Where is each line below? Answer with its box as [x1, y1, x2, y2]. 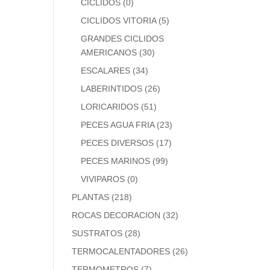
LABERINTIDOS [81, 84, 143, 93]
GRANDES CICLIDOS [81, 34, 165, 43]
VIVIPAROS [81, 174, 125, 184]
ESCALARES [81, 66, 131, 75]
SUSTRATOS [72, 228, 123, 238]
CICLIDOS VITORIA [81, 16, 157, 25]
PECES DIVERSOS [81, 138, 154, 148]
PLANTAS [72, 192, 110, 202]
